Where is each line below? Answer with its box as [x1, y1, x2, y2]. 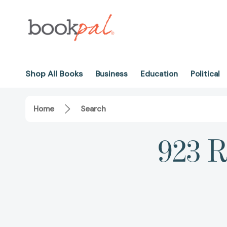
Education [140, 69, 178, 79]
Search [81, 104, 106, 115]
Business [95, 69, 128, 79]
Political [191, 69, 220, 79]
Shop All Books [25, 68, 83, 79]
